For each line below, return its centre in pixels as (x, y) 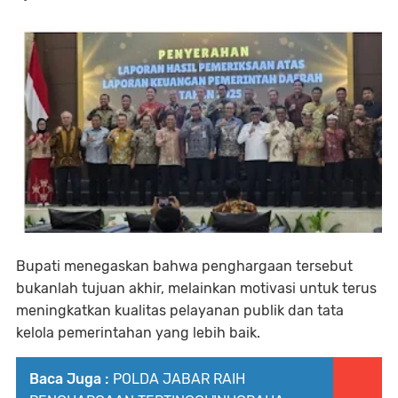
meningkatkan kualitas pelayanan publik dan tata (180, 310)
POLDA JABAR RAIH (179, 378)
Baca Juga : (69, 378)
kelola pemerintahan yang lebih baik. (138, 332)
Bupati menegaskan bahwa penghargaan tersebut (184, 266)
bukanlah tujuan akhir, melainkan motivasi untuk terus (196, 288)
